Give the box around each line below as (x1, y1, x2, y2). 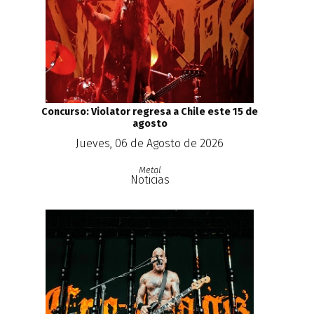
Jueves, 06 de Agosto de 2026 (76, 137, 224, 151)
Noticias (130, 173, 170, 187)
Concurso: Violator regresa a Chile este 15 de (41, 106, 258, 118)
